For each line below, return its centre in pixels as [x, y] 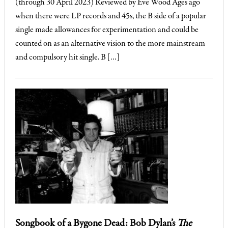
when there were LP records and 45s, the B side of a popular [110, 16]
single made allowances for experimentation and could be [107, 30]
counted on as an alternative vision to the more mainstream [110, 44]
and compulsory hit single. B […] [67, 58]
